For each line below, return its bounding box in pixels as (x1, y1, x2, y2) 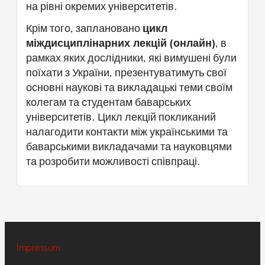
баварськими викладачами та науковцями (26, 142, 232, 153)
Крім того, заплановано (26, 24, 143, 34)
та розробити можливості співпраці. (26, 157, 201, 167)
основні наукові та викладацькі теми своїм (26, 83, 232, 93)
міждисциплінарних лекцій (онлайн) (26, 38, 215, 49)
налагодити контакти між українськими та (26, 127, 228, 138)
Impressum (17, 243, 60, 254)
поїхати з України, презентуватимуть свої (26, 68, 227, 79)
